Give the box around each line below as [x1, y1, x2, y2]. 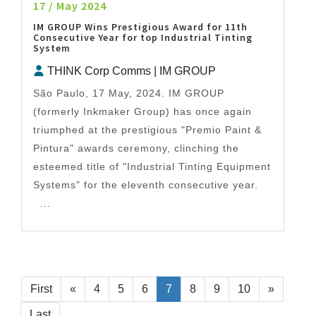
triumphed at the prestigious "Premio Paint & [33, 124, 262, 136]
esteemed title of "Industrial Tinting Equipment [33, 161, 271, 173]
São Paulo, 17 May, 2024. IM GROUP [33, 87, 224, 99]
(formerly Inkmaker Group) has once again [33, 106, 252, 118]
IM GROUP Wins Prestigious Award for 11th [33, 20, 248, 34]
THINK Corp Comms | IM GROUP [47, 65, 216, 78]
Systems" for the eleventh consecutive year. [33, 179, 258, 191]
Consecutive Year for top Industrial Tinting [33, 31, 253, 44]
